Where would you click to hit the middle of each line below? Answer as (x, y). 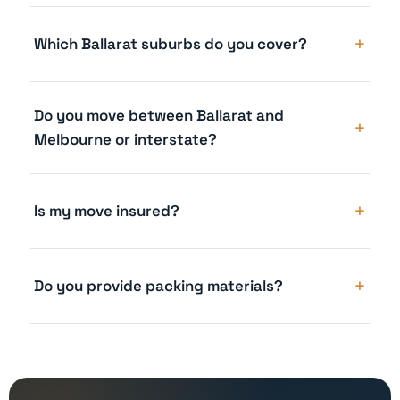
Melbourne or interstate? (125, 140)
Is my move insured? (107, 211)
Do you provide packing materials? (158, 286)
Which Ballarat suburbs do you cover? (171, 44)
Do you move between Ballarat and (159, 116)
